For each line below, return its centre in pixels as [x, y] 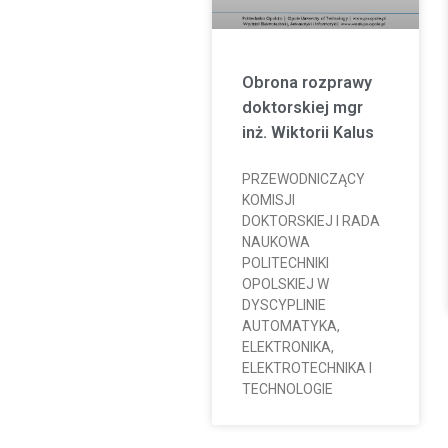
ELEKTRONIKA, [287, 346]
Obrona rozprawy [306, 82]
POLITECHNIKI [285, 262]
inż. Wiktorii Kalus [307, 132]
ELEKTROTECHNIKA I [306, 367]
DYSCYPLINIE [283, 304]
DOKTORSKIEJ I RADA [310, 220]
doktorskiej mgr [302, 107]
